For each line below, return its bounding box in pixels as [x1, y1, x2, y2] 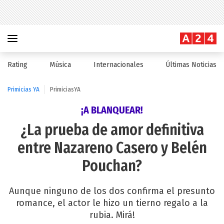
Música [49, 60, 71, 69]
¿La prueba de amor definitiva [20, 121, 204, 139]
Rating [7, 60, 27, 69]
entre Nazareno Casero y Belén [17, 139, 207, 157]
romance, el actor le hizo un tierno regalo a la [16, 197, 208, 208]
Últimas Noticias [165, 60, 216, 69]
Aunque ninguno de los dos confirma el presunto [9, 185, 215, 196]
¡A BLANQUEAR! [81, 104, 143, 116]
